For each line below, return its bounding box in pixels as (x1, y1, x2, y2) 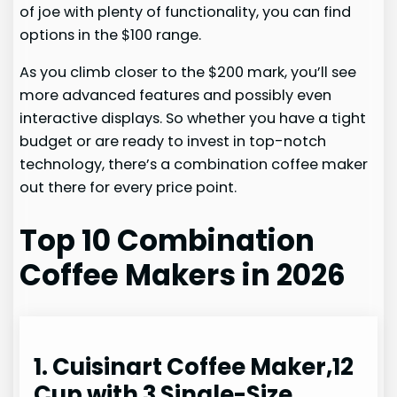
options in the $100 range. (19, 24, 202, 45)
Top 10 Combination (19, 220, 315, 261)
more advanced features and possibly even (19, 84, 332, 105)
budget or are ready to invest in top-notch (19, 130, 327, 152)
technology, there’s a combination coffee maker (19, 153, 369, 175)
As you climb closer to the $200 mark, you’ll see (19, 61, 357, 82)
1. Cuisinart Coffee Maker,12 (34, 351, 354, 384)
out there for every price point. (19, 176, 237, 198)
